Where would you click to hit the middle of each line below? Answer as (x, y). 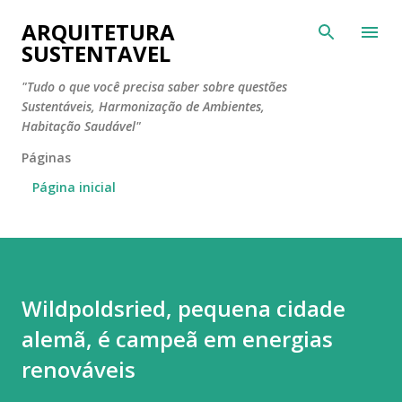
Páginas (46, 157)
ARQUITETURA (98, 32)
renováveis (79, 369)
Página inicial (74, 187)
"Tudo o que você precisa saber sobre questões (154, 87)
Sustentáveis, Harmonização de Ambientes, (143, 106)
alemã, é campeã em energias (177, 339)
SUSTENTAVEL (96, 53)
